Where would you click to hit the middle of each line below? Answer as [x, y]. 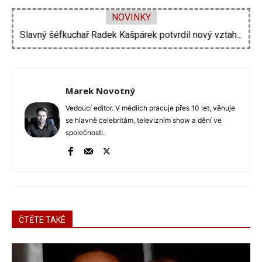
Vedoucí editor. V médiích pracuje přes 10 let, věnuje [150, 108]
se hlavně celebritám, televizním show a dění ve [144, 120]
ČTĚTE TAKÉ [42, 220]
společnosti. [85, 133]
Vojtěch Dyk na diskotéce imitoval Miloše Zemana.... [131, 35]
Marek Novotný [100, 91]
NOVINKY [131, 18]
